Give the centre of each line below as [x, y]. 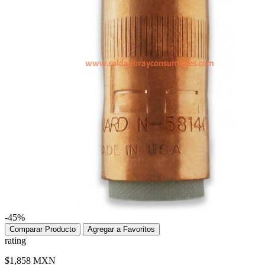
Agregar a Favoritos [121, 230]
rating [15, 241]
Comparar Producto [43, 230]
